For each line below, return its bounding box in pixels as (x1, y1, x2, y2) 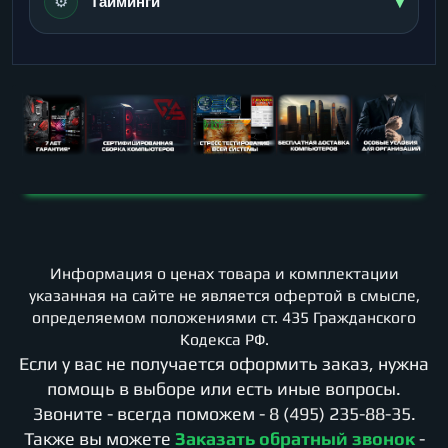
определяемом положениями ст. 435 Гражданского (32, 307, 416, 327)
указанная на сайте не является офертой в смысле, (28, 285, 420, 305)
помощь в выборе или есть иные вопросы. (47, 377, 401, 399)
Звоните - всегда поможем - (32, 402, 269, 424)
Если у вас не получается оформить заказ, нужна (19, 352, 429, 374)
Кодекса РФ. (179, 329, 269, 349)
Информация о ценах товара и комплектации (49, 263, 399, 283)
